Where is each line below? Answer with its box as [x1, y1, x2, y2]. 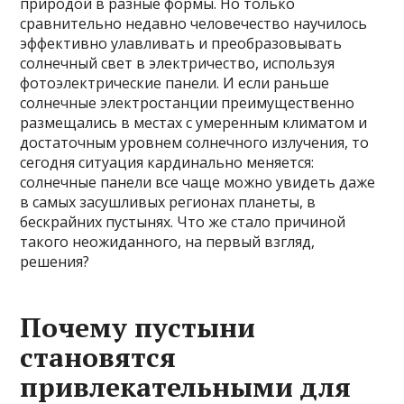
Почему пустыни [20, 309, 256, 345]
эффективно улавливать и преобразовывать [20, 33, 343, 53]
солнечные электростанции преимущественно [20, 93, 355, 113]
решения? [20, 252, 90, 271]
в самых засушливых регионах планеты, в [20, 192, 317, 212]
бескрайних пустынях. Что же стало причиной [20, 212, 346, 232]
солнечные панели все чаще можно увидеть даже [20, 172, 376, 192]
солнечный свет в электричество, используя [20, 53, 335, 73]
